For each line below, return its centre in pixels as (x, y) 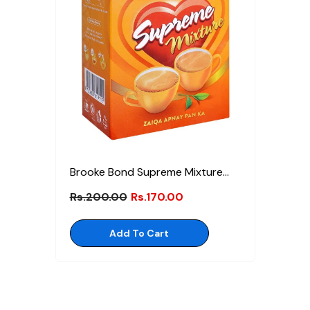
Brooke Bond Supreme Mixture (146, 172)
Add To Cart (139, 233)
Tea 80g (90, 188)
